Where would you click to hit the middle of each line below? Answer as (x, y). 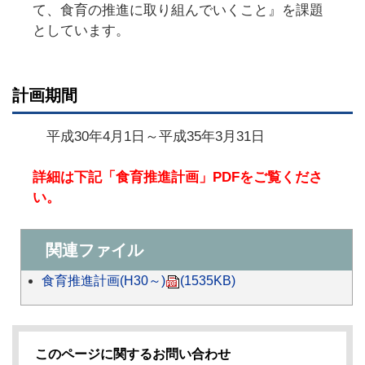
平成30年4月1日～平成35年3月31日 (149, 136)
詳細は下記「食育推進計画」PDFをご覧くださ (178, 178)
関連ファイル (95, 250)
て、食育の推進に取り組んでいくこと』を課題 (178, 11)
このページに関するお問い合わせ (133, 354)
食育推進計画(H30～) (103, 281)
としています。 (81, 31)
